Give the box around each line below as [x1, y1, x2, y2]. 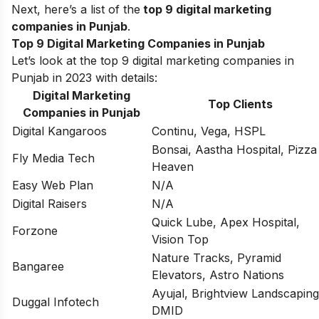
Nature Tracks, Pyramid [152, 251, 281, 265]
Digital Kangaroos [12, 124, 107, 138]
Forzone [12, 224, 58, 238]
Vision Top [152, 232, 209, 246]
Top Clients [208, 97, 273, 111]
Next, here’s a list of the [11, 2, 140, 16]
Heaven [152, 159, 194, 174]
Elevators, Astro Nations [152, 268, 284, 282]
